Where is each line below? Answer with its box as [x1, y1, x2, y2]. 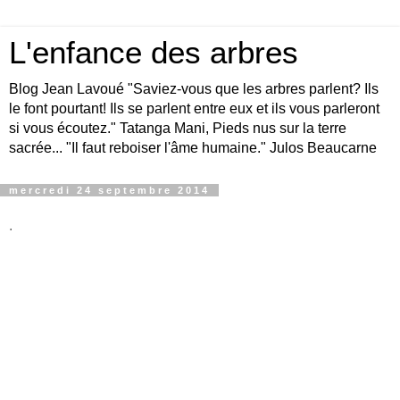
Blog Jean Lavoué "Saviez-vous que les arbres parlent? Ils [9, 81, 379, 96]
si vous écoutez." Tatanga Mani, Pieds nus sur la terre [9, 121, 346, 136]
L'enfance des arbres [9, 36, 298, 70]
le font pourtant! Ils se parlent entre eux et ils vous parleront [9, 101, 379, 116]
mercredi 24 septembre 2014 [9, 185, 210, 196]
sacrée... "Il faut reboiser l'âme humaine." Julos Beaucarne [9, 140, 377, 155]
